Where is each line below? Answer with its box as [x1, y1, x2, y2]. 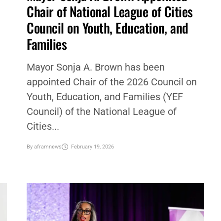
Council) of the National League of [26, 105, 177, 117]
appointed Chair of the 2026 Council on [26, 75, 197, 88]
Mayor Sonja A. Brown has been [26, 61, 165, 73]
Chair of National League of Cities [26, 1, 193, 21]
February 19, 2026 [71, 143, 114, 151]
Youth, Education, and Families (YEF [26, 90, 183, 103]
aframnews [34, 143, 62, 151]
